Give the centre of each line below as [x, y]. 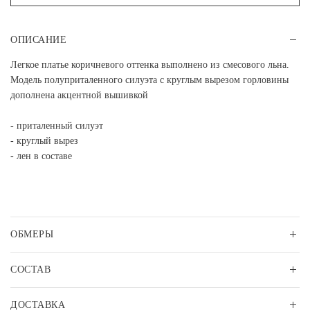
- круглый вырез [44, 141]
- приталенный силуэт [57, 126]
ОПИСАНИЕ [39, 40]
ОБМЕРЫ [32, 234]
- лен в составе [41, 156]
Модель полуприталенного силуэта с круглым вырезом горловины [149, 80]
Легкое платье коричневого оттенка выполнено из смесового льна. [150, 65]
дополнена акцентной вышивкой [79, 95]
